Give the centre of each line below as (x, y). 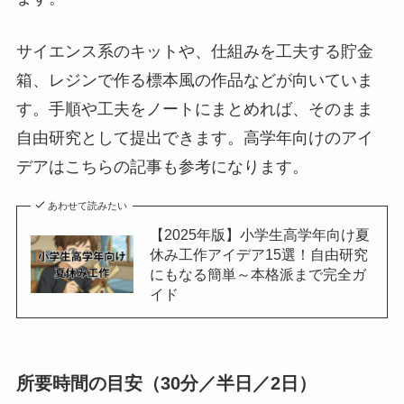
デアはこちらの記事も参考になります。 (162, 166)
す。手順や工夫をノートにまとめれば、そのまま (194, 109)
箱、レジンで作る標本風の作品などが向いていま (194, 80)
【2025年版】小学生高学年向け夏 (259, 234)
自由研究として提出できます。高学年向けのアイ (194, 138)
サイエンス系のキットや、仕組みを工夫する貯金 (194, 51)
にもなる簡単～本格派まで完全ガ (257, 274)
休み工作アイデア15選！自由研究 (258, 254)
